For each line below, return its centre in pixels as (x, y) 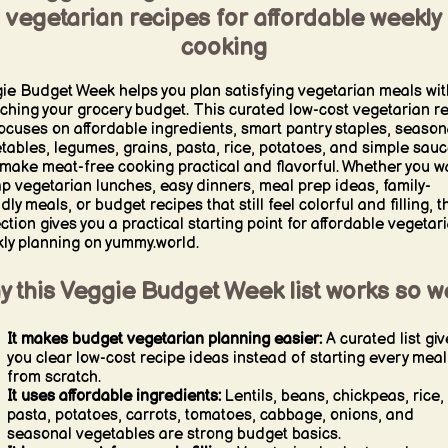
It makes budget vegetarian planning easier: (164, 339)
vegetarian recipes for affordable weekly (224, 18)
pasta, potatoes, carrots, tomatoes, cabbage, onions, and (210, 415)
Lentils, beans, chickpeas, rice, (332, 396)
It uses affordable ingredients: (113, 396)
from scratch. (53, 377)
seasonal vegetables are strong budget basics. (173, 434)
